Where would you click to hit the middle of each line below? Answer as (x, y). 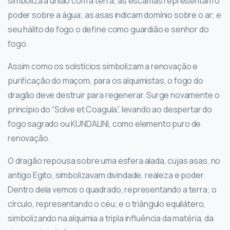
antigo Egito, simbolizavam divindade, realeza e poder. (107, 175)
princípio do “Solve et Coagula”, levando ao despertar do (110, 110)
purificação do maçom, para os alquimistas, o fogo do (106, 81)
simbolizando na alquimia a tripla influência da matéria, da (111, 218)
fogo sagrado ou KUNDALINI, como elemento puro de (104, 124)
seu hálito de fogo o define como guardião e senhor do (108, 30)
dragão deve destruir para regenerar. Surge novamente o (114, 95)
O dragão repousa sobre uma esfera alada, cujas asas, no (114, 161)
